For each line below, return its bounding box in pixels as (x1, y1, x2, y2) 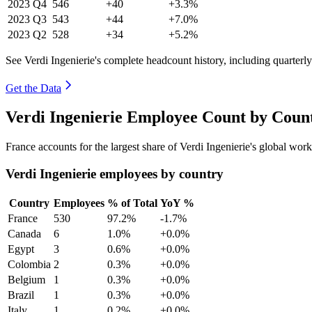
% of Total (107, 196, 157, 209)
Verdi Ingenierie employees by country (6, 166, 224, 182)
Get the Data (6, 81, 61, 94)
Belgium (8, 273, 45, 286)
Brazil (8, 288, 34, 301)
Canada (8, 227, 41, 240)
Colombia (8, 258, 51, 270)
